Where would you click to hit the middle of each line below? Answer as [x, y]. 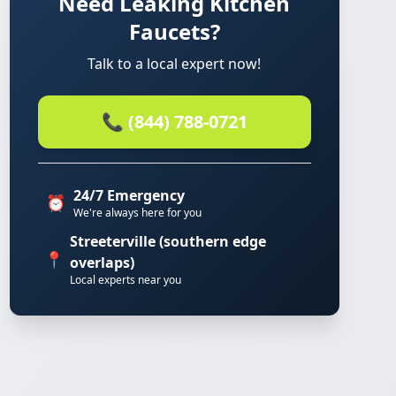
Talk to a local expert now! [175, 64]
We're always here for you [137, 213]
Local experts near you [126, 280]
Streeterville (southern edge [168, 241]
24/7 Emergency [129, 195]
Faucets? [174, 31]
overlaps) [103, 263]
